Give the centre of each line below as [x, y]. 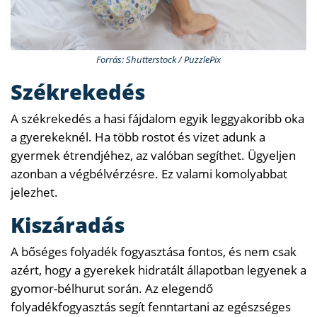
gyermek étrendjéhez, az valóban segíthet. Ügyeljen [153, 156]
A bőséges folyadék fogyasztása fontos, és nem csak [154, 252]
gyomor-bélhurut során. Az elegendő [112, 289]
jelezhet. [34, 192]
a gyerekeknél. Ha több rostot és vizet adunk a [138, 137]
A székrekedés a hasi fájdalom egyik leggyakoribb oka [157, 119]
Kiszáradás [68, 225]
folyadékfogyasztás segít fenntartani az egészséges [151, 307]
